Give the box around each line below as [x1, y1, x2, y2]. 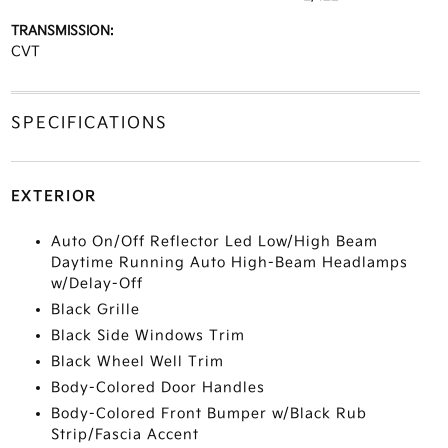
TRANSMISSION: [10, 23, 114, 39]
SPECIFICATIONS [10, 114, 168, 133]
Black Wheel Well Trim [50, 353, 224, 370]
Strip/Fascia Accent [50, 426, 199, 443]
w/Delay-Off [50, 275, 143, 292]
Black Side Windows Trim [50, 327, 245, 344]
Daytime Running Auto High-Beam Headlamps [50, 254, 408, 271]
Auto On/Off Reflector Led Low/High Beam [50, 233, 378, 250]
